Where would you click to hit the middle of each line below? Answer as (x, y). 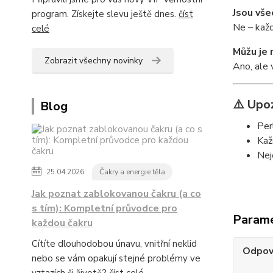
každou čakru (62, 223)
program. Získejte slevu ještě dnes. (105, 14)
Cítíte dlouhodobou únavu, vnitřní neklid (114, 244)
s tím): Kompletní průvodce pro (105, 208)
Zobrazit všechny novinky (94, 61)
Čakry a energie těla (132, 172)
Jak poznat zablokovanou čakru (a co (116, 194)
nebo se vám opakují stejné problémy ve (116, 258)
